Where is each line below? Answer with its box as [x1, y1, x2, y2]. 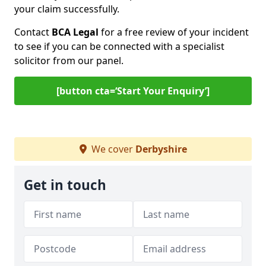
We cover [88, 142, 135, 156]
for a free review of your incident [99, 26, 249, 39]
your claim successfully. [14, 2, 119, 15]
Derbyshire [135, 142, 187, 156]
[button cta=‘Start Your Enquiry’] [56, 84, 210, 97]
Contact [14, 26, 52, 39]
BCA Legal [52, 26, 99, 39]
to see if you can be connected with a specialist [14, 40, 224, 53]
